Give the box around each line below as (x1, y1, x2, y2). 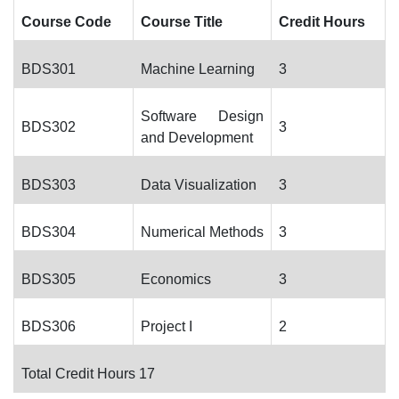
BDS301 (21, 61, 76, 77)
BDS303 (21, 177, 76, 192)
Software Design (141, 109, 264, 124)
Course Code (21, 14, 111, 29)
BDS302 (21, 119, 76, 134)
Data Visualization (141, 177, 256, 192)
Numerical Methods (141, 224, 264, 240)
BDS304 (21, 224, 76, 240)
